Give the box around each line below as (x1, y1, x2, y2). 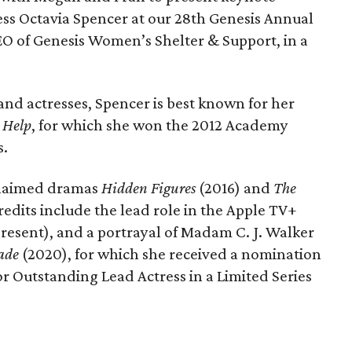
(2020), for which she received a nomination (22, 244, 321, 263)
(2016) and (196, 178, 273, 197)
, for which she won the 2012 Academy (31, 115, 288, 134)
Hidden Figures (98, 178, 196, 197)
